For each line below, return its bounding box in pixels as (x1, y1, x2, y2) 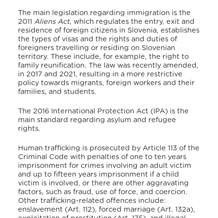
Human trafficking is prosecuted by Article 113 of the (18, 144, 200, 152)
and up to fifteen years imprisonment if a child (18, 170, 180, 178)
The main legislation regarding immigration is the (18, 9, 191, 17)
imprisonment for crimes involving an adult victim (18, 162, 192, 169)
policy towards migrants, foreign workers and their (18, 79, 195, 87)
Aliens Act (34, 18, 70, 26)
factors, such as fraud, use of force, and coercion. (18, 188, 188, 196)
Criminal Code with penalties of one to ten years (18, 153, 187, 161)
